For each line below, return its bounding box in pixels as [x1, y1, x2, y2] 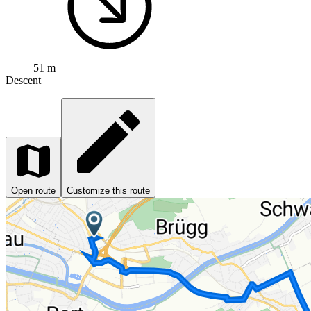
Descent [6, 74, 41, 86]
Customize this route [67, 185, 150, 196]
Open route [11, 185, 56, 196]
